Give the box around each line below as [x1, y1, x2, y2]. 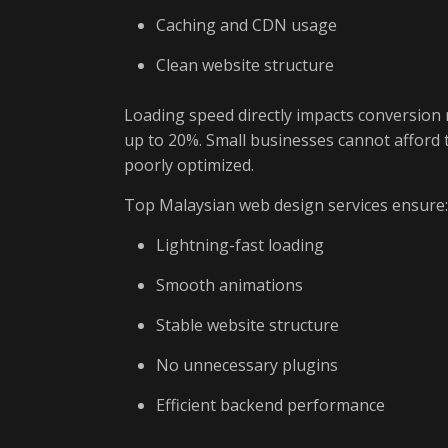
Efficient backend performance [156, 394, 385, 416]
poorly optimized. [124, 154, 254, 176]
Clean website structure [156, 54, 334, 76]
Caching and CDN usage [156, 14, 337, 36]
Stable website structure [156, 314, 339, 336]
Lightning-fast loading [156, 234, 324, 256]
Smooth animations [156, 274, 303, 296]
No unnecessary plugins [156, 354, 338, 376]
